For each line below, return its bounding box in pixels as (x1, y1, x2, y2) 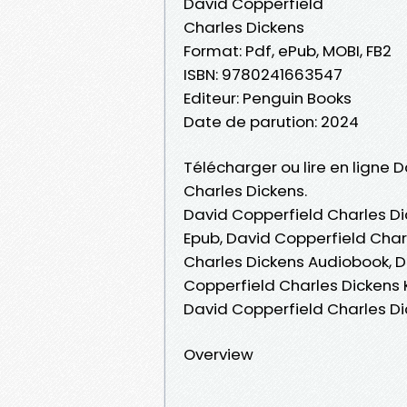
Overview (184, 342, 253, 365)
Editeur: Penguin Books (184, 86, 352, 109)
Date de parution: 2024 (184, 110, 359, 133)
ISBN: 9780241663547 (184, 63, 342, 85)
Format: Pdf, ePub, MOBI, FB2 (184, 39, 392, 62)
